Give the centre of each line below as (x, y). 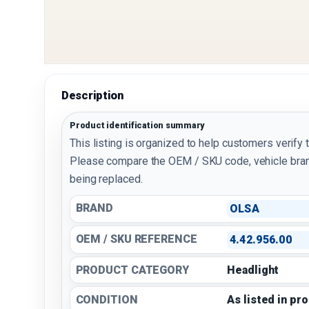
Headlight (253, 270)
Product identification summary (137, 126)
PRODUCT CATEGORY (132, 270)
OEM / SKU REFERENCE (136, 239)
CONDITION (107, 299)
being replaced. (106, 179)
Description (92, 96)
